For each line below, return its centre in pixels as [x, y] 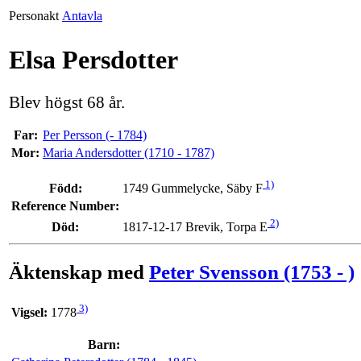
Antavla [82, 16]
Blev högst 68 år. [67, 102]
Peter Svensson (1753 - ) [252, 272]
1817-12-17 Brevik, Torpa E [195, 227]
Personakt [34, 16]
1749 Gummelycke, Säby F [193, 189]
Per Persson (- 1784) [95, 135]
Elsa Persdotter [93, 60]
